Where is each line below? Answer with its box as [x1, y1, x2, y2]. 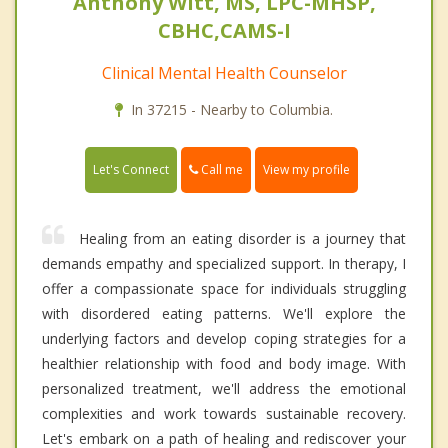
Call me [198, 160, 243, 178]
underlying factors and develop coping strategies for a [42, 328, 406, 348]
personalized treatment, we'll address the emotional [42, 378, 406, 398]
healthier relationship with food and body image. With [42, 353, 406, 373]
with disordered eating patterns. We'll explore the [42, 303, 406, 323]
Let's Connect [93, 160, 169, 178]
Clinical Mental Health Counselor [101, 61, 347, 84]
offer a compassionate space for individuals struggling [42, 278, 406, 298]
